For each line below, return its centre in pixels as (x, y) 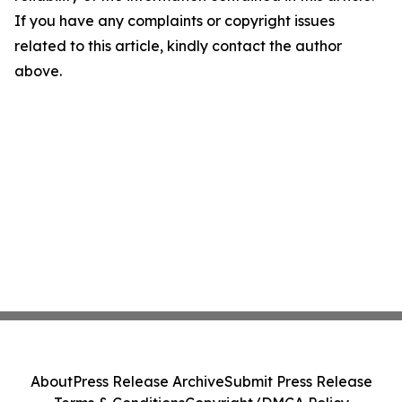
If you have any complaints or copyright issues (175, 21)
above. (38, 71)
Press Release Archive (148, 381)
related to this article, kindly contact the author (178, 46)
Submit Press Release (298, 381)
